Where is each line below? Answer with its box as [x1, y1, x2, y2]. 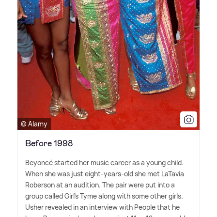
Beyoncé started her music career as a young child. [25, 157, 184, 167]
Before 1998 [25, 137, 73, 149]
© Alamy [21, 119, 47, 128]
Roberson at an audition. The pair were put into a [25, 180, 175, 189]
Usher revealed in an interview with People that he [25, 202, 180, 212]
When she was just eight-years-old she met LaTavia [25, 169, 184, 178]
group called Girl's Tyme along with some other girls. [25, 191, 183, 201]
